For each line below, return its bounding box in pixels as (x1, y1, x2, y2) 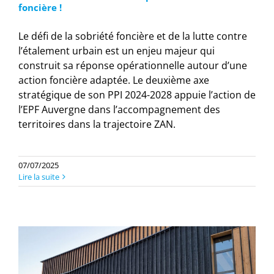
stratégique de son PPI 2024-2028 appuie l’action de (18, 87, 256, 102)
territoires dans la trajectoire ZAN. (18, 117, 176, 131)
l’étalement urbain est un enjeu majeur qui (18, 43, 215, 57)
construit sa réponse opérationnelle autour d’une (18, 58, 247, 72)
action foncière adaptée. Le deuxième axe (18, 73, 209, 87)
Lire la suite (18, 171, 59, 182)
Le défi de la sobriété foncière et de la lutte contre (18, 29, 247, 43)
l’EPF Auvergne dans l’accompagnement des (18, 102, 220, 116)
